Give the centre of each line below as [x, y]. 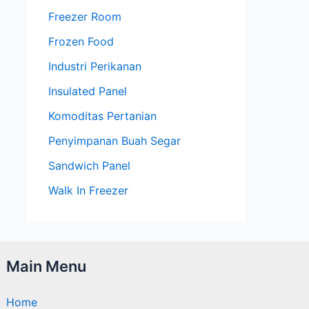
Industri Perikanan [95, 66]
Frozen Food [81, 41]
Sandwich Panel [89, 165]
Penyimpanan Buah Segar [114, 140]
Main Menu [47, 266]
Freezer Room [85, 16]
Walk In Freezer [88, 190]
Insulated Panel [88, 91]
